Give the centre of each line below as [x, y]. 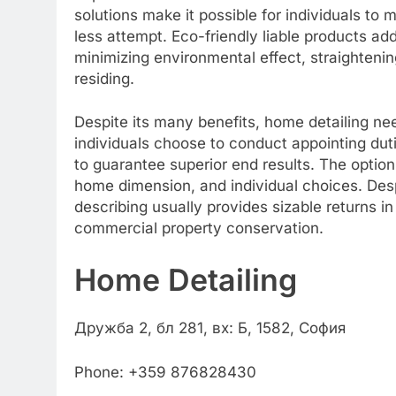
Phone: [101, 372]
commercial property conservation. [199, 228]
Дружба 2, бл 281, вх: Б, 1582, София [210, 328]
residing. [104, 78]
